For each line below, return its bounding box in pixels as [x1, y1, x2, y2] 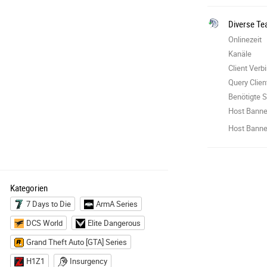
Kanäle [228, 48, 252, 59]
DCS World [26, 218, 63, 228]
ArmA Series [96, 198, 138, 209]
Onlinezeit [228, 34, 262, 45]
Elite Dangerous [88, 218, 141, 228]
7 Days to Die [26, 198, 71, 209]
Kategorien [10, 182, 48, 194]
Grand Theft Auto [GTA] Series [26, 237, 127, 247]
